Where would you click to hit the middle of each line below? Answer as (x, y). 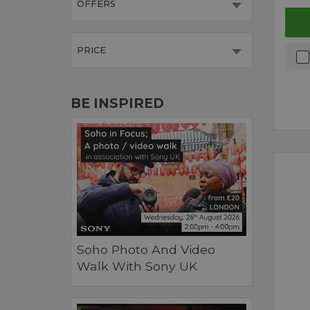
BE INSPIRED (117, 103)
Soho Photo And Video (146, 250)
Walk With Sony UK (137, 266)
